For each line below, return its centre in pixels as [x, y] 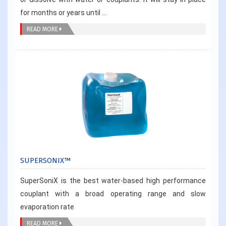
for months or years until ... [63, 12]
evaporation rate [47, 207]
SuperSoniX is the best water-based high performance [113, 180]
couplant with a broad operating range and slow [113, 193]
